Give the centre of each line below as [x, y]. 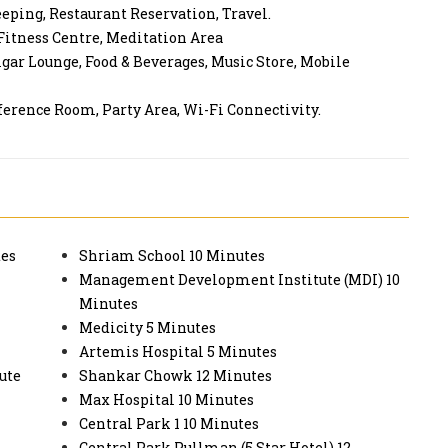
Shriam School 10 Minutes [172, 256]
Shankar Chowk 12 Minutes [175, 376]
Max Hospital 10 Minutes [166, 400]
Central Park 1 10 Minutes [169, 424]
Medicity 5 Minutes [147, 328]
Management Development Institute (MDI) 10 [239, 280]
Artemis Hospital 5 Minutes [178, 352]
